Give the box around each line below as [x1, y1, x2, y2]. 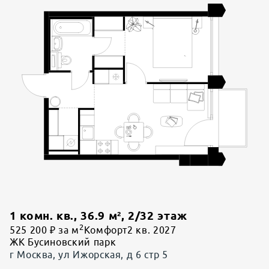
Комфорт [83, 225, 128, 236]
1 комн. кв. [10, 209, 74, 222]
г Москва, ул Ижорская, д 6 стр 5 [10, 249, 168, 261]
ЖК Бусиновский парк [10, 237, 116, 248]
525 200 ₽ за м [10, 225, 79, 236]
